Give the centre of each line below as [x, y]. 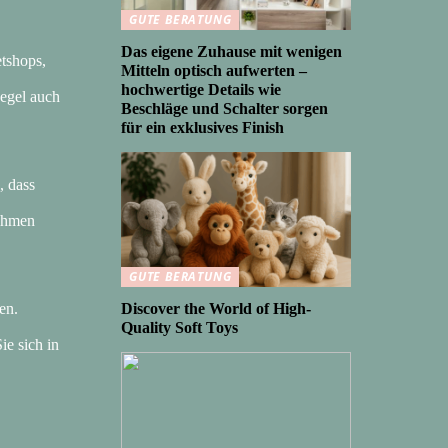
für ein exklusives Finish [202, 127]
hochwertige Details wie [201, 89]
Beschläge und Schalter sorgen [224, 108]
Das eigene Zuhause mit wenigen [231, 51]
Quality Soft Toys [179, 327]
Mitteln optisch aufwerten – [214, 70]
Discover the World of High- [216, 308]
